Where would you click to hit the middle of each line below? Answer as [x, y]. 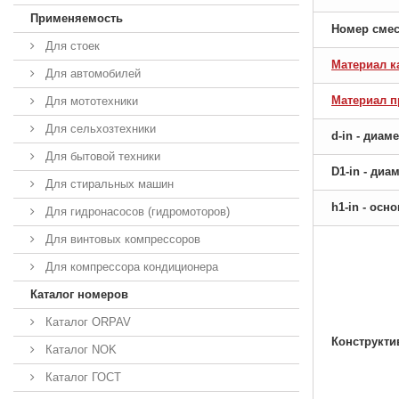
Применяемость [77, 18]
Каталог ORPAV [86, 322]
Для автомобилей [91, 73]
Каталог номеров [79, 294]
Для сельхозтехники [99, 128]
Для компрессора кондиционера [130, 266]
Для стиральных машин [108, 183]
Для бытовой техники [101, 156]
